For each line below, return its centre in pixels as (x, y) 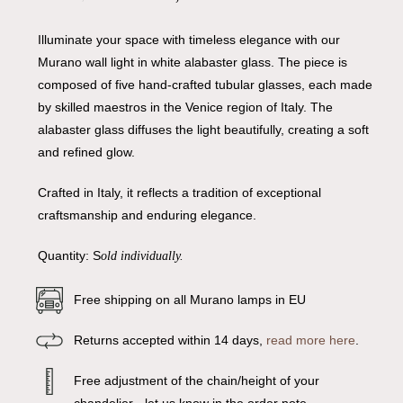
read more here (310, 340)
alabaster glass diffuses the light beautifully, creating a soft (203, 130)
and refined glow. (86, 152)
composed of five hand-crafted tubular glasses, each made (205, 85)
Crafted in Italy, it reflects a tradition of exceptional (179, 193)
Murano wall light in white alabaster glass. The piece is (192, 63)
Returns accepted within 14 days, (170, 340)
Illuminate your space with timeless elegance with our (188, 40)
